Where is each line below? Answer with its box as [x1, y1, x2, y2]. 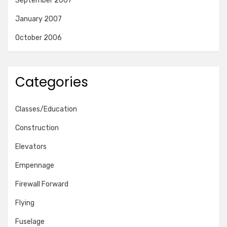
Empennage [15, 161, 54, 170]
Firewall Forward [15, 180, 68, 188]
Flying [15, 199, 34, 207]
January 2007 [15, 15, 62, 23]
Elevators [15, 142, 47, 151]
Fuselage [15, 217, 45, 226]
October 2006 [15, 33, 62, 42]
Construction [15, 124, 59, 132]
